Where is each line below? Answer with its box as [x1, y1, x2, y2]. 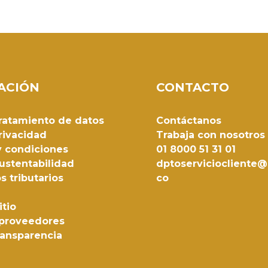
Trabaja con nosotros [156, 129, 265, 141]
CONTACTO [156, 80, 229, 95]
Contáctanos [156, 115, 221, 127]
